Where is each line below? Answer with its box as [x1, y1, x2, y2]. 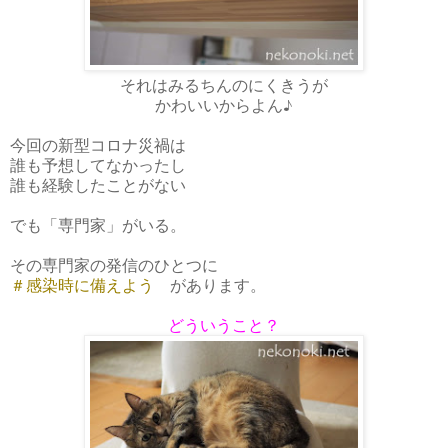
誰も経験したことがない [10, 173, 186, 195]
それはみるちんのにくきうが [120, 73, 328, 95]
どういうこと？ [168, 313, 280, 335]
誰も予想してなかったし [10, 153, 186, 175]
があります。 [154, 273, 266, 295]
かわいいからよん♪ [155, 93, 293, 115]
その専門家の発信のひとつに [10, 253, 218, 275]
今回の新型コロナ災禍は [10, 133, 186, 155]
